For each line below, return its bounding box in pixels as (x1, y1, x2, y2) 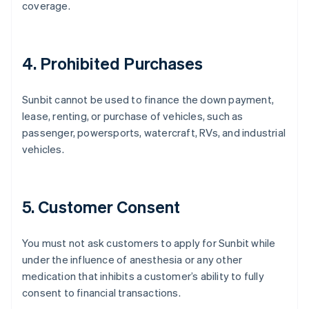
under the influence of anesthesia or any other (22, 252, 243, 266)
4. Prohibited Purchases (22, 52, 203, 74)
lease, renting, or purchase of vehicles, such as (22, 109, 243, 123)
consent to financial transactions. (22, 286, 181, 299)
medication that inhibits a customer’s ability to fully (22, 269, 264, 283)
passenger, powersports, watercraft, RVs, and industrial (22, 126, 286, 139)
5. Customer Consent (22, 196, 180, 217)
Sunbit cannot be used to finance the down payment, (22, 92, 275, 106)
